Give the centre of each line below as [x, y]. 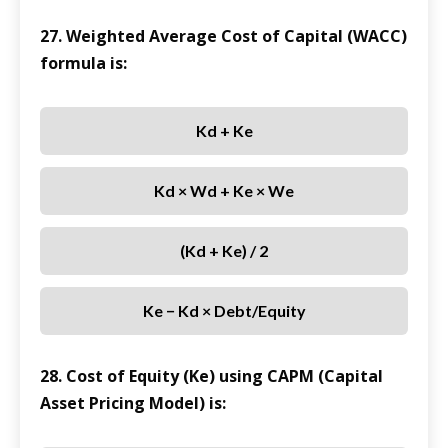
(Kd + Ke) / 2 [224, 251]
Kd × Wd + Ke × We [224, 191]
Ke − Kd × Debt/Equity [224, 311]
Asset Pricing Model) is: [133, 403]
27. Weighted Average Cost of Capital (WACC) [223, 36]
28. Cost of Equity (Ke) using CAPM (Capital [211, 376]
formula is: [83, 63]
